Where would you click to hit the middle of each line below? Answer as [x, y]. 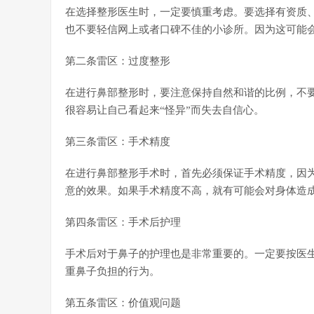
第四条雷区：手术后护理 [123, 222]
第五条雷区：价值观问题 [123, 303]
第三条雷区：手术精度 [118, 142]
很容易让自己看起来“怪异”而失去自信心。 [165, 110]
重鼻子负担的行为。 [112, 271]
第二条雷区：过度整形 [118, 61]
